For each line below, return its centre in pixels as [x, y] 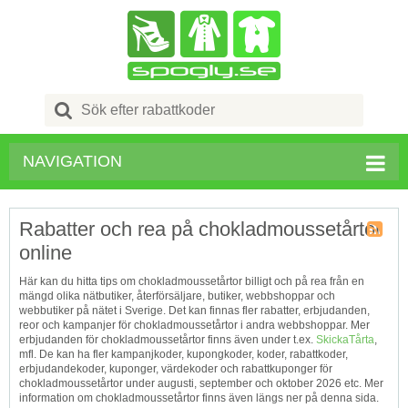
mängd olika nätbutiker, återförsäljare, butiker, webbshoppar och [177, 296]
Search [100, 101]
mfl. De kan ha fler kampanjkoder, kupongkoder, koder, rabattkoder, [184, 354]
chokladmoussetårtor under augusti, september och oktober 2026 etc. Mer [201, 383]
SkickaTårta [345, 340]
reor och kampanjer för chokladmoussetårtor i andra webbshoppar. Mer [194, 325]
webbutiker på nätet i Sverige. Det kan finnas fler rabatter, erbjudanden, [194, 311]
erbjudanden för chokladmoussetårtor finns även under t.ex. [168, 340]
